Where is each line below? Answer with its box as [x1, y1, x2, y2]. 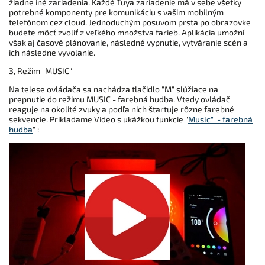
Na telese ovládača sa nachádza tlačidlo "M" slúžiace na [9, 83, 218, 94]
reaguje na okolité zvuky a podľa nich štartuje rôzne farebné [9, 104, 234, 114]
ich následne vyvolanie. [9, 47, 95, 57]
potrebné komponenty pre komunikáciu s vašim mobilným [9, 7, 224, 17]
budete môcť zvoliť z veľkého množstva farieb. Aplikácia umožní [9, 27, 244, 37]
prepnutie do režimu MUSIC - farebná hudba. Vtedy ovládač [9, 93, 230, 104]
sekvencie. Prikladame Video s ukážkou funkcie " [9, 114, 188, 124]
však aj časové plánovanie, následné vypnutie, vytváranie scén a [9, 37, 248, 47]
